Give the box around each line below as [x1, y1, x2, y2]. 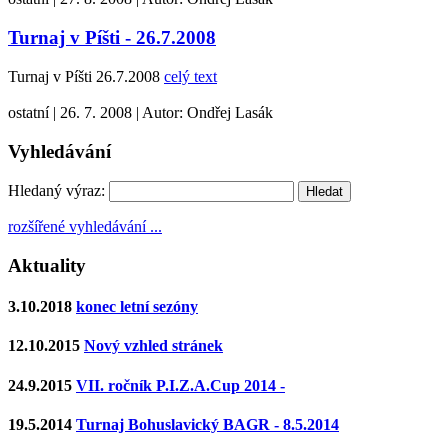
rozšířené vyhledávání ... [8, 218, 162, 236]
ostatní [8, 103, 53, 121]
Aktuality [8, 254, 86, 276]
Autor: [142, 103, 187, 121]
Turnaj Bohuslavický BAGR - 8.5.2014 [76, 416, 339, 433]
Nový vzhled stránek [84, 337, 223, 355]
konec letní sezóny [76, 298, 198, 316]
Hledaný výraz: [8, 182, 105, 200]
